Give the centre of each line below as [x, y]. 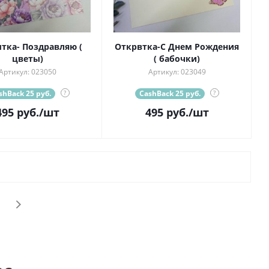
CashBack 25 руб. [170, 94]
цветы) [27, 59]
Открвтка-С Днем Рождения [177, 47]
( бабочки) [177, 59]
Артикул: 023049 [177, 72]
